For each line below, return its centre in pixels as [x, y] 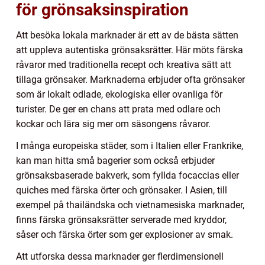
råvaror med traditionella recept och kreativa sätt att [124, 64]
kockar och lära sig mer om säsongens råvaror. [113, 124]
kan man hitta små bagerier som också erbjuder [115, 160]
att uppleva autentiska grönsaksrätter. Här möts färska [130, 50]
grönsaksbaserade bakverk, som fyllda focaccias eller [127, 175]
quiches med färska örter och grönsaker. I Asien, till [122, 190]
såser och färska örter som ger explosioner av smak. [125, 234]
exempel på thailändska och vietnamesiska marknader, [130, 205]
